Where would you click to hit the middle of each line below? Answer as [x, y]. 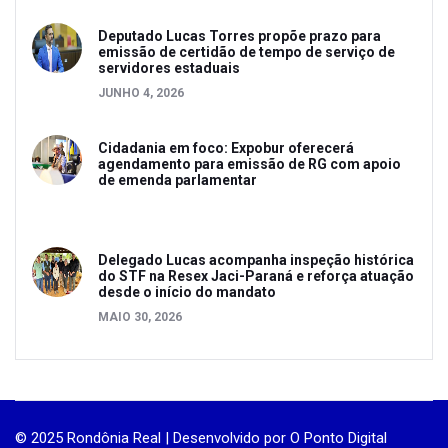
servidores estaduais [169, 67]
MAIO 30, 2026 [140, 316]
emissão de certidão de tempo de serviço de [246, 51]
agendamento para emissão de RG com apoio [249, 163]
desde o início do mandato [187, 291]
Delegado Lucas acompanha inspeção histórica [256, 259]
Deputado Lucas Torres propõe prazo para [239, 35]
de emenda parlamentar [177, 179]
